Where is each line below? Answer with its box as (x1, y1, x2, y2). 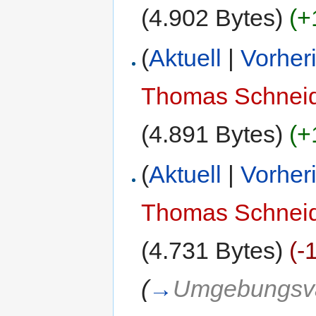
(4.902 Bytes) (141, 4, 284, 31)
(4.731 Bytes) (141, 237, 284, 265)
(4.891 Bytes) (141, 121, 284, 148)
